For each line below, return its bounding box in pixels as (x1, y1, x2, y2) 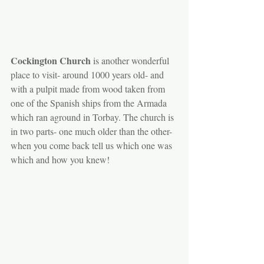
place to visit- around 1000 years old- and (11, 68, 166, 81)
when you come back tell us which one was (11, 138, 174, 151)
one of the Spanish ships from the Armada (11, 96, 169, 109)
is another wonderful (91, 54, 171, 67)
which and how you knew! (11, 153, 110, 166)
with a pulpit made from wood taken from (11, 82, 167, 95)
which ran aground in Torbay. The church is (11, 110, 176, 123)
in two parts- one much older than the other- (11, 124, 174, 137)
